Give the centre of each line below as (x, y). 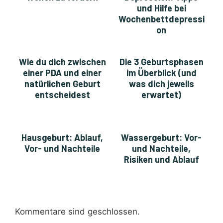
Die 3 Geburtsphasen (161, 62)
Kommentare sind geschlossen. (77, 211)
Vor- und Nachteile (62, 149)
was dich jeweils (161, 84)
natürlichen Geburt (62, 84)
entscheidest (62, 95)
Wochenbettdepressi (161, 19)
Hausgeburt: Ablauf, (62, 138)
